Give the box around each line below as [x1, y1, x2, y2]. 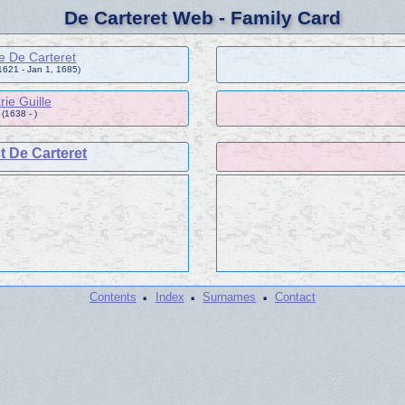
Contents [89, 290, 137, 305]
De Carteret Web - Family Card [64, 7, 341, 28]
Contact [274, 290, 316, 305]
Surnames [202, 290, 257, 305]
